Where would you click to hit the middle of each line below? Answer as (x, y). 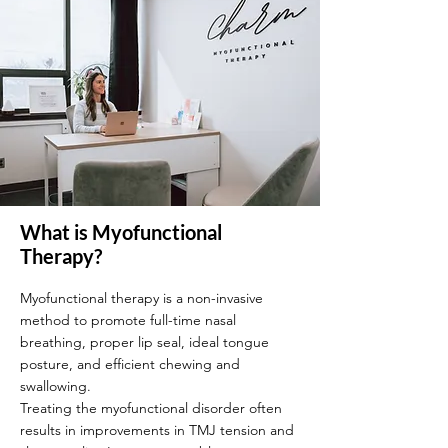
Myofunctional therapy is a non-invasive (141, 298)
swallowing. (57, 386)
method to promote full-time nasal (128, 320)
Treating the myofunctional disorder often (151, 408)
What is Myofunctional (121, 232)
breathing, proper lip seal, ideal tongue (144, 342)
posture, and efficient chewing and (130, 364)
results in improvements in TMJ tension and (157, 430)
